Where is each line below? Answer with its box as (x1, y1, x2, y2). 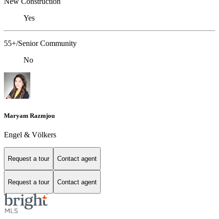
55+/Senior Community (4, 39, 77, 48)
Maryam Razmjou (4, 111, 55, 119)
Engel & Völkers (4, 130, 56, 139)
